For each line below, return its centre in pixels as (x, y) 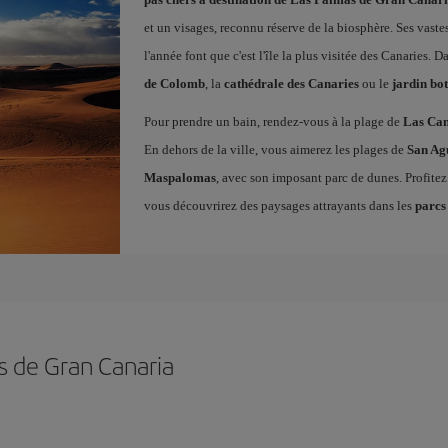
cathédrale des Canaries (291, 83)
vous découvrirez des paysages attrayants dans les (279, 205)
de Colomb (174, 83)
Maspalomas (179, 177)
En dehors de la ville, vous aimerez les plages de (275, 149)
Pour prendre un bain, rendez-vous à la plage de (273, 121)
